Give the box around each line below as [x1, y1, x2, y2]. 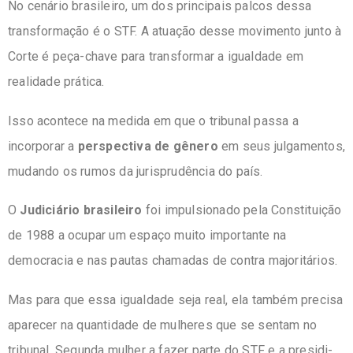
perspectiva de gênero [77, 138, 218, 154]
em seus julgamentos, [217, 138, 346, 154]
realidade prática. [8, 74, 105, 90]
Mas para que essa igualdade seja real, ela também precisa [8, 292, 344, 307]
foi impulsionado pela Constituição [142, 203, 342, 218]
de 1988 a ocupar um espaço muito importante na [8, 228, 287, 243]
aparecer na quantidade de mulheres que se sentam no [8, 317, 318, 333]
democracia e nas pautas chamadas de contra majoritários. [8, 253, 338, 269]
